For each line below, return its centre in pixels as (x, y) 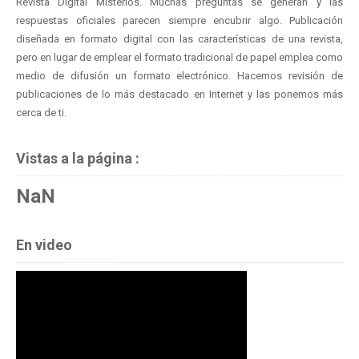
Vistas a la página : (78, 158)
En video (44, 244)
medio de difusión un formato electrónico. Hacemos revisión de (179, 75)
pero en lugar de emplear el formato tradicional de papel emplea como (179, 57)
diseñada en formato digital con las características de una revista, (179, 38)
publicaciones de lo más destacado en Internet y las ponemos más (179, 94)
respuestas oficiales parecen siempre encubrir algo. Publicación (179, 20)
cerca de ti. (41, 112)
